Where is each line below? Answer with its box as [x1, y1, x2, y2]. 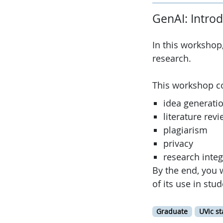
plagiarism [163, 123, 208, 136]
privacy [163, 137, 193, 149]
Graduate [156, 207, 188, 216]
